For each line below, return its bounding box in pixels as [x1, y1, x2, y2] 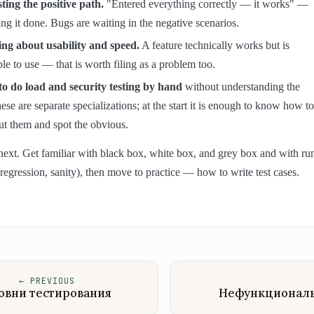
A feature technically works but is [139, 39, 289, 51]
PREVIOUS [30, 275, 75, 286]
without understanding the [182, 80, 300, 93]
